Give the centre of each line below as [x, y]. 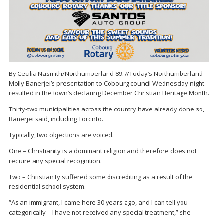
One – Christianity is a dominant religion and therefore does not [103, 151]
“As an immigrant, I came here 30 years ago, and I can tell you [98, 203]
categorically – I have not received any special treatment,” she [100, 212]
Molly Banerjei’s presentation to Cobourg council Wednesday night [107, 83]
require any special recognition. [55, 161]
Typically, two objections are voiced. [61, 135]
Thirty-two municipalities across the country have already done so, [107, 109]
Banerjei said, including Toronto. [56, 119]
